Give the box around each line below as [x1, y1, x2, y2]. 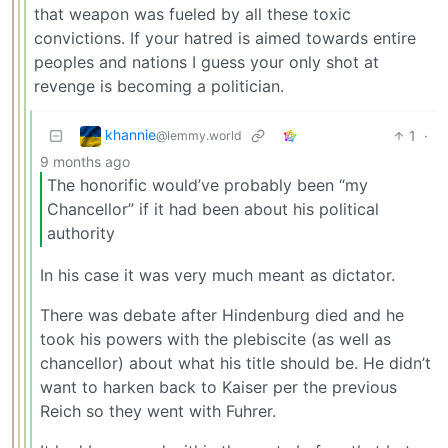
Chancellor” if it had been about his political [47, 199, 379, 220]
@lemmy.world [156, 127, 242, 143]
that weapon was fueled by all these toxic [34, 3, 351, 24]
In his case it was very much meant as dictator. [40, 264, 395, 285]
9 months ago [40, 152, 130, 170]
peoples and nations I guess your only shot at [34, 51, 379, 72]
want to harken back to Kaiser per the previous [40, 376, 397, 397]
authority [47, 223, 115, 244]
